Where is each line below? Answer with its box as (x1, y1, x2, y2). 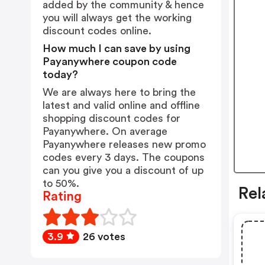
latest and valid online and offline (43, 100, 200, 111)
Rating (43, 190, 82, 203)
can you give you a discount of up (43, 165, 203, 176)
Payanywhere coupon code (43, 56, 177, 67)
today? (43, 69, 78, 80)
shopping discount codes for (43, 113, 180, 124)
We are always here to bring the (43, 87, 196, 98)
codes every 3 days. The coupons (43, 152, 205, 163)
